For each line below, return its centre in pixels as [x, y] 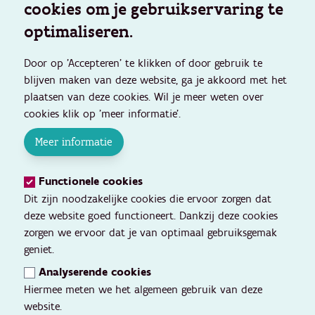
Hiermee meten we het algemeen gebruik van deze [143, 290]
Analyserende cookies [95, 272]
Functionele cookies [91, 182]
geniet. [39, 250]
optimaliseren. [78, 32]
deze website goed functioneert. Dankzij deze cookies [151, 216]
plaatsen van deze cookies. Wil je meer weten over [144, 97]
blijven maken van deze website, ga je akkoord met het [155, 80]
